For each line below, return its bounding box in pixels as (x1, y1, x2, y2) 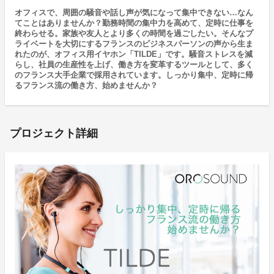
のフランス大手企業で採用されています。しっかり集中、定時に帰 (15, 70, 253, 80)
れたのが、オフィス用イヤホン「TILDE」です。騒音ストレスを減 (15, 50, 253, 59)
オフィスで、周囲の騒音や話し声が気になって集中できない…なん (15, 8, 253, 18)
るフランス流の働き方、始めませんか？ (15, 81, 158, 91)
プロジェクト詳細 (10, 127, 98, 140)
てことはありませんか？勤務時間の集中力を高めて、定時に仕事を (15, 18, 253, 28)
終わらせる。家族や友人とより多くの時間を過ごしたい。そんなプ (15, 29, 253, 39)
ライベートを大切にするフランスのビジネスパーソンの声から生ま (15, 39, 253, 49)
